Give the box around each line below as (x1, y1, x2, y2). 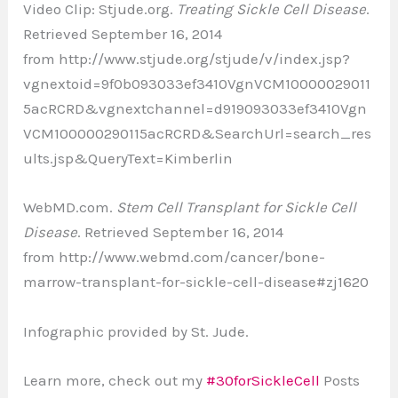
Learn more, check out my (23, 370, 207, 389)
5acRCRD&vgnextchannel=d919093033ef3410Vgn (23, 99, 368, 118)
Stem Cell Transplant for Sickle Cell (113, 198, 357, 217)
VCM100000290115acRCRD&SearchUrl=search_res (23, 124, 372, 143)
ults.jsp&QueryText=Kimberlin (23, 149, 234, 168)
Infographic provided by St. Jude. (23, 322, 250, 340)
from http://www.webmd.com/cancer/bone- (23, 248, 326, 267)
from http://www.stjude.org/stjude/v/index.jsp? (23, 50, 351, 68)
